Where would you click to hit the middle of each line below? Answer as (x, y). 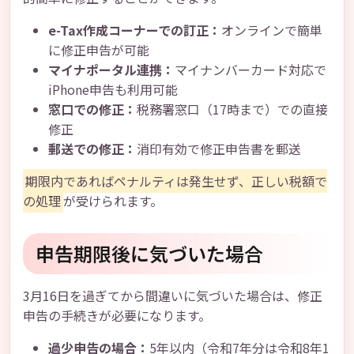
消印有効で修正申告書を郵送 (219, 149)
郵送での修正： (92, 149)
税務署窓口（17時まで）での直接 (232, 109)
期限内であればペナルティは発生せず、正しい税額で (176, 181)
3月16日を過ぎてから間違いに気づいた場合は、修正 (173, 296)
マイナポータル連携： (111, 70)
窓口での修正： (92, 109)
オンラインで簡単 (272, 30)
